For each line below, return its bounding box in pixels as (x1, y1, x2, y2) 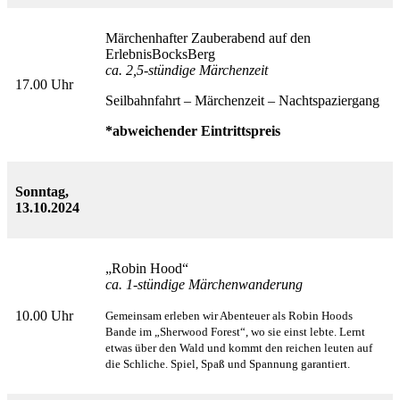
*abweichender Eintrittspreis (105, 123, 284, 139)
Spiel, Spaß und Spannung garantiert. (171, 357, 350, 371)
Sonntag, (15, 184, 69, 200)
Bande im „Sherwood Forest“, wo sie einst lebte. (105, 325, 339, 339)
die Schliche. (105, 357, 171, 371)
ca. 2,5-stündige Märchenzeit (105, 62, 268, 79)
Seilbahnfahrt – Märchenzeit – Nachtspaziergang (105, 93, 379, 109)
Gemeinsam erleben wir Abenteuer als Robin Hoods (105, 309, 353, 323)
